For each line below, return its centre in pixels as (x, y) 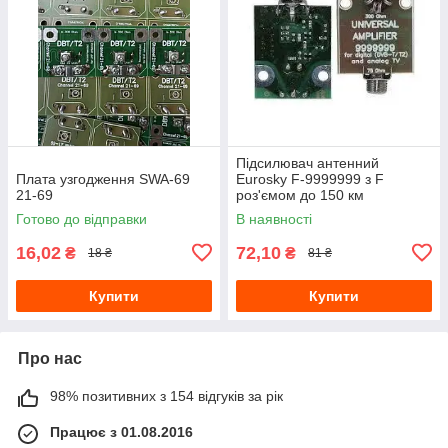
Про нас (50, 358)
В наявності (274, 218)
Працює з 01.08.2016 (121, 431)
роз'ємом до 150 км (300, 194)
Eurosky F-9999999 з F (310, 178)
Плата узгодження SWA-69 (103, 178)
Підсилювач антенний (307, 162)
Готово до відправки (81, 218)
